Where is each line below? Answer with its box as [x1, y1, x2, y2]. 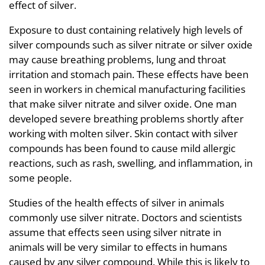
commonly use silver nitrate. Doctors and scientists [9, 211, 242, 224]
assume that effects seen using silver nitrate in [9, 225, 221, 239]
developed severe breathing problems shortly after [9, 112, 244, 125]
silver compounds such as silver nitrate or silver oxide [9, 38, 253, 51]
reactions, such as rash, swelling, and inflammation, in [9, 156, 253, 170]
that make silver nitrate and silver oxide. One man [9, 97, 237, 111]
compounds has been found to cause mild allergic [9, 141, 235, 155]
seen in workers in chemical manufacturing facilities [9, 82, 245, 96]
